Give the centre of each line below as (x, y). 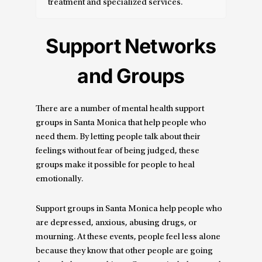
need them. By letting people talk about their (118, 137)
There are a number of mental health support (120, 109)
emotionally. (60, 180)
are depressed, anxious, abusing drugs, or (117, 223)
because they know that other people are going (125, 251)
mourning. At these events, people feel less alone (128, 237)
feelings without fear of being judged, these (118, 151)
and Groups (131, 76)
